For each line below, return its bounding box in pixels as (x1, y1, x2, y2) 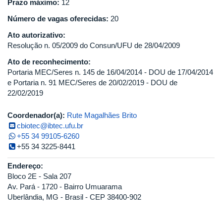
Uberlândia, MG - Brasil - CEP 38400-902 (7, 193, 141, 202)
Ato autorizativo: (7, 31, 67, 40)
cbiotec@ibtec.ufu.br (17, 121, 84, 130)
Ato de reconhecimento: (7, 57, 93, 66)
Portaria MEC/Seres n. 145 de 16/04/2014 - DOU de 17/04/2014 (7, 68, 213, 77)
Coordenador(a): (7, 111, 65, 120)
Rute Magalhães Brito (67, 111, 137, 120)
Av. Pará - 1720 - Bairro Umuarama (7, 182, 122, 191)
